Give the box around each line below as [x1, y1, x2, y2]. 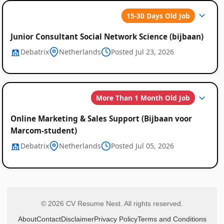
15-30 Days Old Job [126, 10, 190, 20]
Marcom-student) [10, 125, 77, 136]
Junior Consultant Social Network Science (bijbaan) [10, 31, 203, 41]
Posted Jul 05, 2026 [110, 141, 174, 151]
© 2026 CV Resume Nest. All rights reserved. [41, 199, 183, 208]
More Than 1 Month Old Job [96, 93, 190, 103]
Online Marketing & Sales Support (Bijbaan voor [10, 113, 192, 124]
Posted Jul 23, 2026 [110, 46, 174, 56]
